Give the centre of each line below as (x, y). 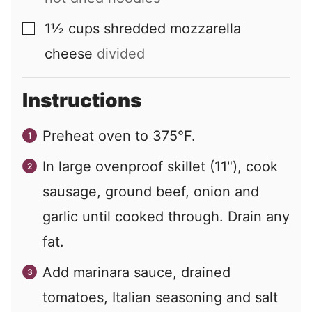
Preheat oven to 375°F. (119, 136)
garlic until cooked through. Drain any (166, 217)
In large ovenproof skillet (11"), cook (160, 167)
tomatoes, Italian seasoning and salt (160, 298)
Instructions (84, 101)
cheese (69, 54)
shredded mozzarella (172, 29)
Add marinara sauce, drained (136, 273)
